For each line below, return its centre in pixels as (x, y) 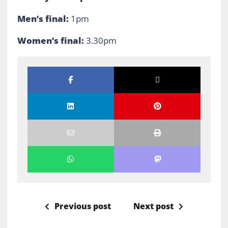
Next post (153, 206)
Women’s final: (51, 40)
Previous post (82, 206)
